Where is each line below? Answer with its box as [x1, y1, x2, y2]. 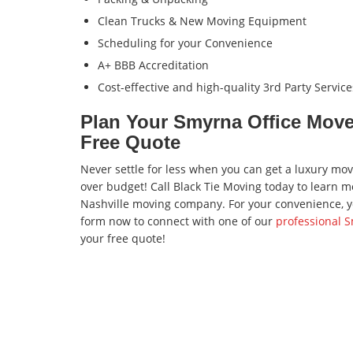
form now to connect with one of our [80, 214, 276, 229]
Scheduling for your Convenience [98, 35, 273, 51]
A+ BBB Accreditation [98, 58, 209, 73]
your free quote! [80, 231, 165, 247]
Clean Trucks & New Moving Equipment [98, 13, 307, 29]
